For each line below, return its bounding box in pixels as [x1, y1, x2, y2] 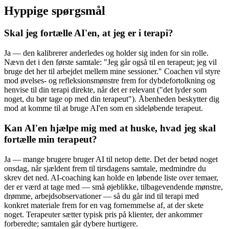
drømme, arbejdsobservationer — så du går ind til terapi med [4, 191, 199, 200]
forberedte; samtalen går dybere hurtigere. [4, 219, 138, 228]
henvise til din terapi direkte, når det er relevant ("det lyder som [4, 85, 207, 95]
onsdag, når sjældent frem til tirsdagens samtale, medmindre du [4, 164, 206, 173]
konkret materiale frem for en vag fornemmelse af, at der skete [4, 200, 203, 210]
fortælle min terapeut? [4, 133, 97, 145]
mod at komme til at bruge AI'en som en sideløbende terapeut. [4, 104, 203, 113]
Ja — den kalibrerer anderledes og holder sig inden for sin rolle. [4, 49, 209, 58]
